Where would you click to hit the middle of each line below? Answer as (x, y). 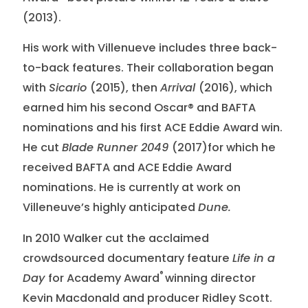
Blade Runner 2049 (117, 148)
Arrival (179, 88)
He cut (42, 148)
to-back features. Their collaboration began (148, 68)
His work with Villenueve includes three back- (150, 48)
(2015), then (125, 88)
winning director (210, 278)
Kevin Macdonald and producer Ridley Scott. (148, 298)
